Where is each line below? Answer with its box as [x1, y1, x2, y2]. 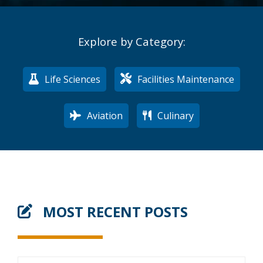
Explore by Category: [77, 34, 186, 49]
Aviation [84, 109, 123, 122]
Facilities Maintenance [135, 72, 234, 86]
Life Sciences [42, 72, 100, 86]
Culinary [154, 109, 194, 122]
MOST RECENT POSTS [39, 201, 188, 221]
